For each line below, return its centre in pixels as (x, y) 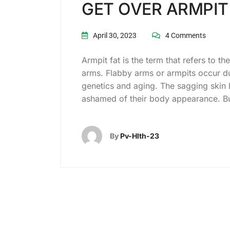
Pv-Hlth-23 (140, 136)
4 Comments (186, 35)
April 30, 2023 (114, 35)
